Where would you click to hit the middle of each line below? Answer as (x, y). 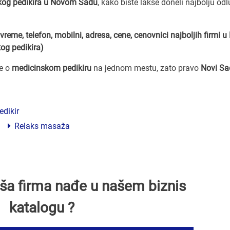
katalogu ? (42, 207)
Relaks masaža (41, 126)
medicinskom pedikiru (52, 68)
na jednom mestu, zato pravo (146, 68)
